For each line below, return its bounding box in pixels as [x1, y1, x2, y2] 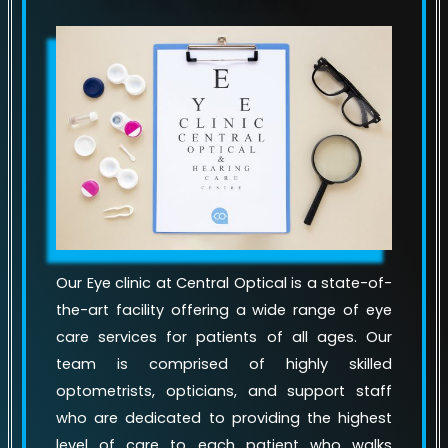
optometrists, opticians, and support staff [56, 381, 392, 402]
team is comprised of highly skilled [56, 354, 392, 375]
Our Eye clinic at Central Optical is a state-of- [56, 273, 392, 294]
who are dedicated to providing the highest [56, 408, 392, 429]
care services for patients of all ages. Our [56, 327, 392, 348]
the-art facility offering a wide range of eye [56, 300, 392, 321]
